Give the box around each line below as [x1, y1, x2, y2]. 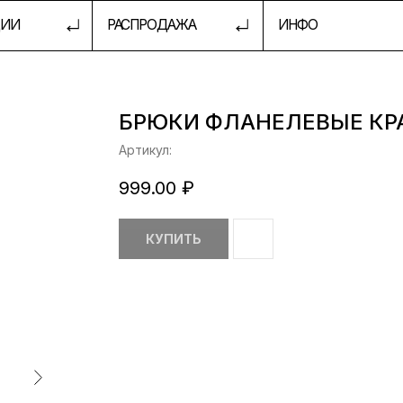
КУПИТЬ [146, 231, 201, 247]
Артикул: [119, 142, 172, 157]
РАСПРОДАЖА [51, 13, 132, 30]
